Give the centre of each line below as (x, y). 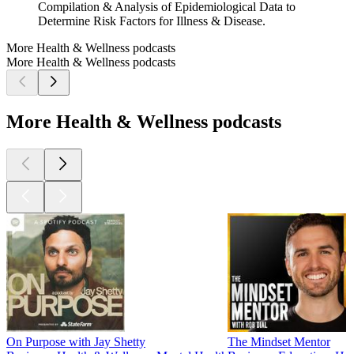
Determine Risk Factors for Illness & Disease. (152, 21)
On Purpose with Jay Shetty (76, 342)
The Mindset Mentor (279, 342)
